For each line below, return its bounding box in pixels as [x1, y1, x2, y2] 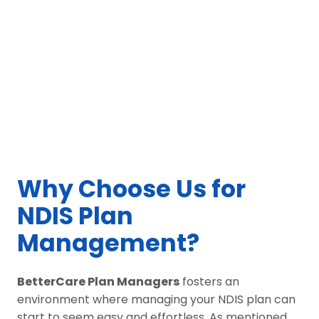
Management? [17, 226, 199, 260]
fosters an [179, 273, 239, 290]
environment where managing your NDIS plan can [17, 291, 296, 308]
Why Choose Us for [17, 172, 246, 206]
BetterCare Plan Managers [17, 273, 179, 290]
